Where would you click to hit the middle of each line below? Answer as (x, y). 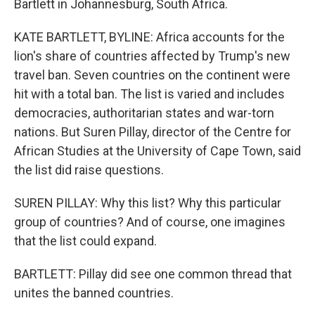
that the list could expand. (85, 241)
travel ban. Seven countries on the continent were (152, 75)
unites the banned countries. (94, 293)
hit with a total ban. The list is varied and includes (149, 94)
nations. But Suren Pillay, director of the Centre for (153, 132)
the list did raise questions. (89, 170)
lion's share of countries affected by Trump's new (152, 56)
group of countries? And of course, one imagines (150, 222)
